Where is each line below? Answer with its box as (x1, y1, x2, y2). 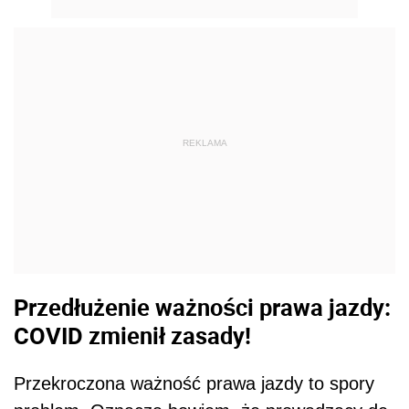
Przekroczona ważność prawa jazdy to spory (14, 372, 374, 393)
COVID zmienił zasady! (14, 320, 251, 351)
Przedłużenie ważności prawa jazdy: (14, 291, 391, 323)
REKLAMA (182, 138, 227, 149)
